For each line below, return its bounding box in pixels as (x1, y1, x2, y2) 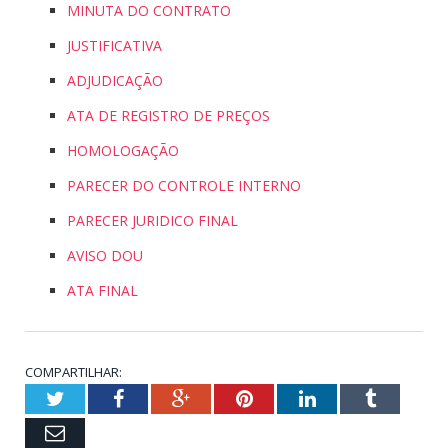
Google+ (189, 388, 260, 409)
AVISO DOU (67, 246, 143, 266)
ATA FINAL (67, 281, 138, 301)
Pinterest (251, 388, 324, 409)
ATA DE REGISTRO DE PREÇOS (67, 106, 270, 126)
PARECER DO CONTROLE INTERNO (67, 176, 301, 196)
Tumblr (374, 388, 435, 409)
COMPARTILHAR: (25, 363, 122, 382)
